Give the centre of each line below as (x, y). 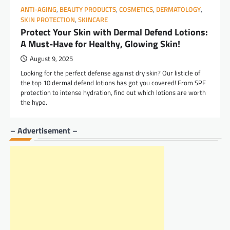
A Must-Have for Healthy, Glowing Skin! (100, 44)
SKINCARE (93, 20)
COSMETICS (136, 9)
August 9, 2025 (51, 59)
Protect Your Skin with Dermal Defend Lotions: (114, 32)
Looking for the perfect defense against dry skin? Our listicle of (110, 73)
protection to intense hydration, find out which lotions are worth (113, 92)
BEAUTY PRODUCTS (88, 9)
